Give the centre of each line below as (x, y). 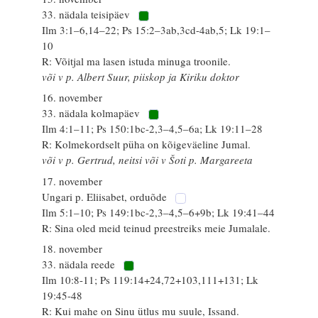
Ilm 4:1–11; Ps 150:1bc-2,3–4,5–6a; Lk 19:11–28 (153, 128)
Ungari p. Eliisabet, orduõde (106, 196)
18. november (72, 248)
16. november (72, 97)
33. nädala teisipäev (88, 14)
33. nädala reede (80, 264)
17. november (72, 181)
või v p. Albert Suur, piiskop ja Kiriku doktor (141, 76)
